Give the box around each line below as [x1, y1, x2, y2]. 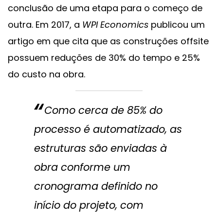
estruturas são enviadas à [34, 141, 167, 155]
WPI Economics [80, 18, 148, 31]
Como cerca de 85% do [44, 103, 163, 117]
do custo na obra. [8, 68, 85, 80]
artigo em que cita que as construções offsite [8, 35, 209, 47]
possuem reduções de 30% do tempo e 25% [8, 52, 200, 64]
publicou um [148, 18, 205, 31]
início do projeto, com [34, 198, 144, 212]
